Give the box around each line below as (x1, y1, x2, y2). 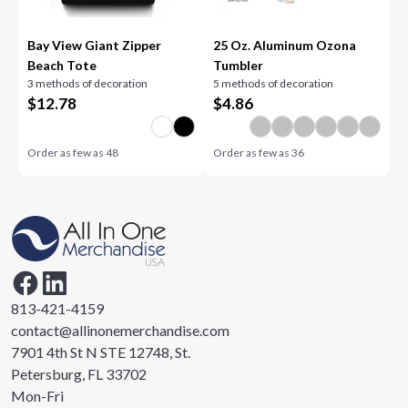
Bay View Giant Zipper (27, 37, 162, 53)
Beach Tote (27, 57, 97, 73)
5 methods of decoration (213, 76, 333, 90)
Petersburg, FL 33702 (11, 365, 147, 382)
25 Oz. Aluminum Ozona (213, 37, 356, 53)
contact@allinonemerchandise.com (11, 321, 229, 339)
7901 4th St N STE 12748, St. (11, 343, 190, 361)
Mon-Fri (11, 387, 64, 404)
